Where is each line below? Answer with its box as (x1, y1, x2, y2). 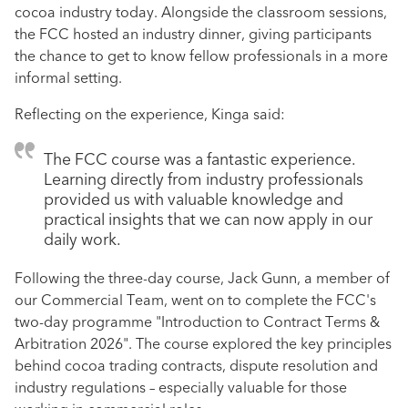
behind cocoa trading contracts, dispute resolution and (15, 356, 378, 377)
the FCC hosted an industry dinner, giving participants (15, 25, 372, 46)
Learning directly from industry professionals (44, 168, 363, 191)
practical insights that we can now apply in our (44, 209, 372, 231)
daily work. (44, 229, 121, 251)
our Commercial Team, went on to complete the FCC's (15, 291, 376, 311)
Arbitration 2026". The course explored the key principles (15, 334, 392, 355)
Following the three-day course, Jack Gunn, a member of (15, 269, 390, 290)
